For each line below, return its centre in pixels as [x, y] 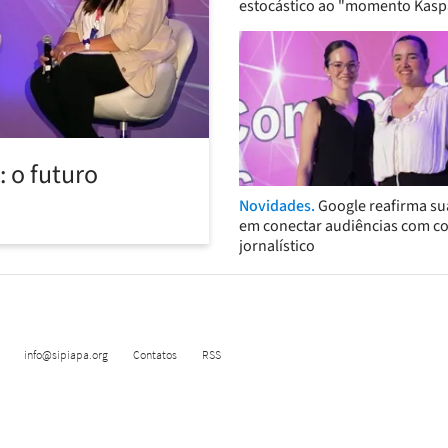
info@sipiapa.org [66, 355]
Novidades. [278, 206]
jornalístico [277, 246]
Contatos [155, 355]
